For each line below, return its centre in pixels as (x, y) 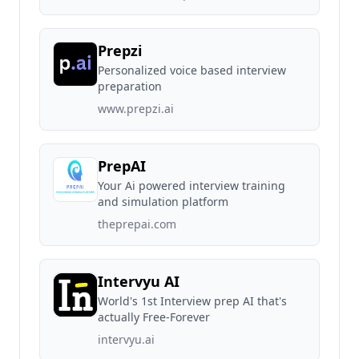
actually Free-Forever (154, 317)
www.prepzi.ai (136, 109)
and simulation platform (163, 202)
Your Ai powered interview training (192, 186)
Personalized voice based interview (192, 70)
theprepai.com (137, 224)
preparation (130, 86)
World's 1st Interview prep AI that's (192, 301)
